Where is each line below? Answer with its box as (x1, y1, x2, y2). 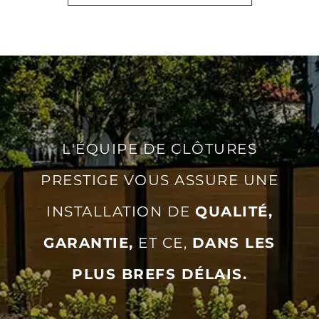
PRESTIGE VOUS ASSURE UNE (41, 167, 278, 184)
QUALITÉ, (195, 198, 273, 216)
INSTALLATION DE (46, 198, 195, 216)
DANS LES (192, 229, 276, 247)
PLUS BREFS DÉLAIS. (72, 261, 247, 278)
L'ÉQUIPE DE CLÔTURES (62, 135, 257, 153)
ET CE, (133, 229, 192, 247)
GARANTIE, (43, 229, 134, 247)
